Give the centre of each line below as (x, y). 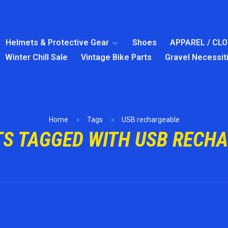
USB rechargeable (150, 120)
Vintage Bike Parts (116, 57)
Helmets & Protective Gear (57, 42)
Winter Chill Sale (36, 57)
